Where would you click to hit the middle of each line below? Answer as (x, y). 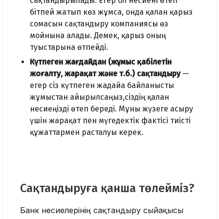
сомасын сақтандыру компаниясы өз (99, 24)
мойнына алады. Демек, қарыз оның (98, 36)
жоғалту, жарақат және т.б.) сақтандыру (105, 74)
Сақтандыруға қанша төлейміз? (107, 188)
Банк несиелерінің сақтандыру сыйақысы (102, 210)
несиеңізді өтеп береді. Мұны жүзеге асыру (111, 109)
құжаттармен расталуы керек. (87, 132)
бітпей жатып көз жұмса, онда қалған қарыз (111, 12)
